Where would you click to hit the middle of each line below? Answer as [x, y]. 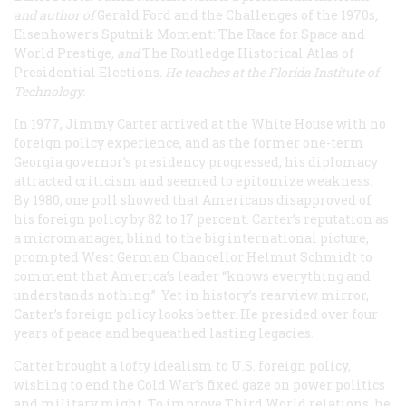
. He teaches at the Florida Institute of [269, 72]
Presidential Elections [87, 72]
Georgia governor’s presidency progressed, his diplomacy [196, 162]
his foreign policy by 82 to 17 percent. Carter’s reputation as [201, 219]
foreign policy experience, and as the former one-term [189, 143]
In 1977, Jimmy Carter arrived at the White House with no [200, 124]
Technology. [49, 92]
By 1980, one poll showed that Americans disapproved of [193, 200]
